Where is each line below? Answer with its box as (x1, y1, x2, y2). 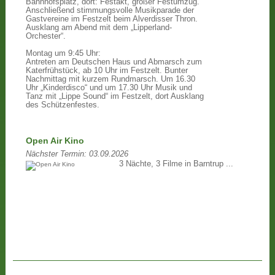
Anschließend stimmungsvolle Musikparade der (25, 6, 194, 15)
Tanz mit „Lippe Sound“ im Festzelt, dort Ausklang (25, 92, 204, 101)
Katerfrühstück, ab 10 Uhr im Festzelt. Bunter (25, 66, 188, 76)
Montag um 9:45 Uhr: (25, 49, 101, 58)
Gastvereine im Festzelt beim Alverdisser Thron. (25, 15, 198, 24)
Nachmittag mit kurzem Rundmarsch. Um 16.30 (25, 75, 195, 84)
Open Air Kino (25, 136, 84, 145)
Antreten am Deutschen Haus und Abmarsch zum (25, 58, 202, 67)
